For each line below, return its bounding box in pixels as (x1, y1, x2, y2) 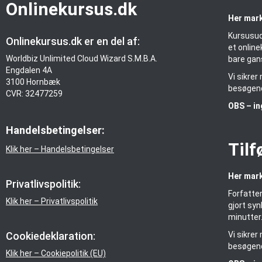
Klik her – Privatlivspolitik (6, 196, 98, 206)
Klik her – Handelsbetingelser (6, 144, 114, 154)
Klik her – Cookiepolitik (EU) (6, 249, 106, 258)
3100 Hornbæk (6, 77, 60, 87)
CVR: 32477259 (6, 89, 63, 99)
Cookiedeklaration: (6, 230, 95, 243)
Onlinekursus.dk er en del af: (6, 35, 140, 48)
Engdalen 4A (6, 65, 52, 75)
